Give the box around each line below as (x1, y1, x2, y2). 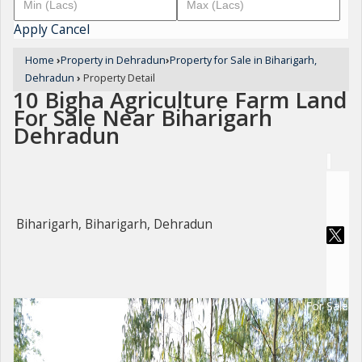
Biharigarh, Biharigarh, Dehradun (16, 216, 213, 234)
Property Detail (81, 71, 155, 85)
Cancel (51, 21, 90, 38)
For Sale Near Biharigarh (13, 103, 272, 133)
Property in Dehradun (61, 53, 166, 67)
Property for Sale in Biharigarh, (170, 53, 317, 67)
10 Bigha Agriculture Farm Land (13, 85, 347, 115)
